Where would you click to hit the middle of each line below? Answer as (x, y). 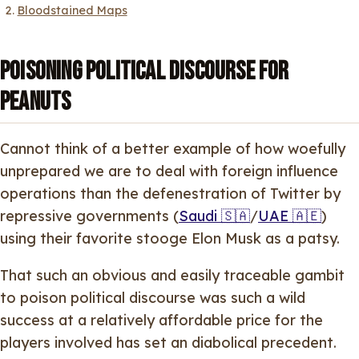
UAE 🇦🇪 (290, 216)
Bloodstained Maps (72, 10)
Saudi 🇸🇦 (214, 216)
